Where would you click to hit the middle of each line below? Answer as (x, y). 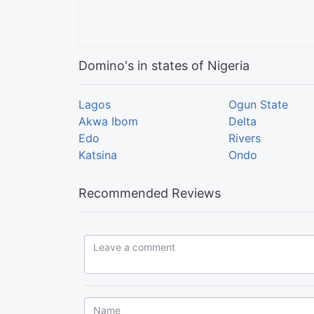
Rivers (244, 138)
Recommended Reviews (150, 193)
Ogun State (258, 105)
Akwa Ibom (108, 122)
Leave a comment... (129, 242)
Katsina (98, 155)
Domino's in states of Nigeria (164, 66)
